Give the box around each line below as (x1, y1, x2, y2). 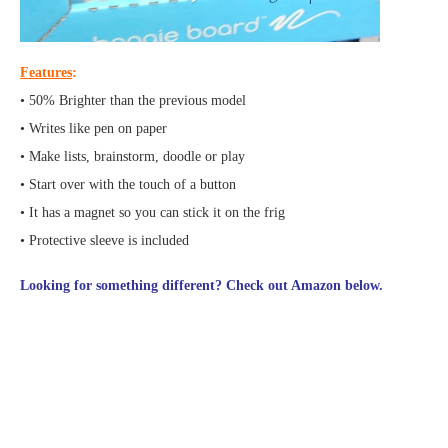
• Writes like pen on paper (20, 121, 167, 137)
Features (20, 65, 72, 81)
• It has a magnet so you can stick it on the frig (20, 205, 285, 221)
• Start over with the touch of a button (20, 177, 236, 193)
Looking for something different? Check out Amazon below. (20, 278, 383, 294)
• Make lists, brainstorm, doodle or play (20, 149, 245, 165)
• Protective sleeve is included (20, 233, 189, 249)
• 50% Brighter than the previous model (20, 93, 246, 109)
